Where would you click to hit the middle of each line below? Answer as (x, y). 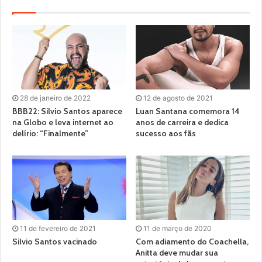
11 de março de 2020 (177, 228)
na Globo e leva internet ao (63, 122)
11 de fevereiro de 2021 (58, 228)
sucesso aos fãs (166, 133)
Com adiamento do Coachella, (192, 241)
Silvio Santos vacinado (55, 241)
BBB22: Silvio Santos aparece (67, 111)
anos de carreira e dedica (182, 122)
